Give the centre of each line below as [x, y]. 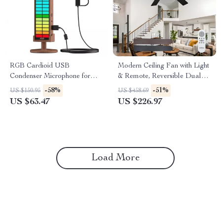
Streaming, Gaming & [42, 87]
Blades [129, 87]
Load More [115, 158]
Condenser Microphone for [50, 76]
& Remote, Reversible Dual [160, 76]
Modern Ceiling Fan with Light [164, 66]
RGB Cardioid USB [40, 66]
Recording [25, 97]
